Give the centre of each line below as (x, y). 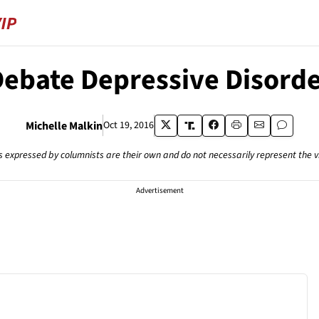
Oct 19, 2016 (129, 125)
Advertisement (159, 190)
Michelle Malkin (64, 126)
